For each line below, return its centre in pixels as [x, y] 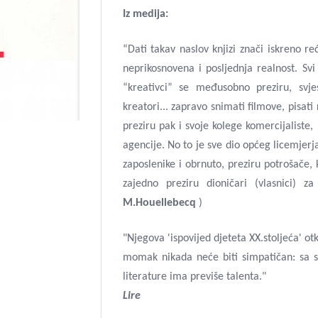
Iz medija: [145, 14]
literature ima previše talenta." [194, 277]
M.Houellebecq [160, 203]
